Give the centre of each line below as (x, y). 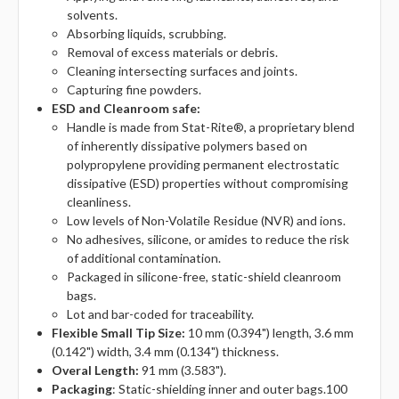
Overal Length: (96, 370)
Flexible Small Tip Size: (119, 333)
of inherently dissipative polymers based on (187, 146)
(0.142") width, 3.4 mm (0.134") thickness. (166, 352)
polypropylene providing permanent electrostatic (203, 165)
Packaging (82, 389)
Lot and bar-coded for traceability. (160, 314)
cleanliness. (98, 202)
